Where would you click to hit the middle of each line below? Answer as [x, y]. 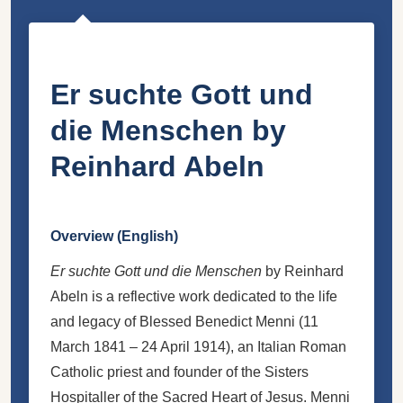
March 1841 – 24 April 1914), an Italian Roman [198, 346]
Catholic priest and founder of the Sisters [179, 372]
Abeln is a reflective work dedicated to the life [194, 296]
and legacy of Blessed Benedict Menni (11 [184, 321]
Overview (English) [114, 236]
